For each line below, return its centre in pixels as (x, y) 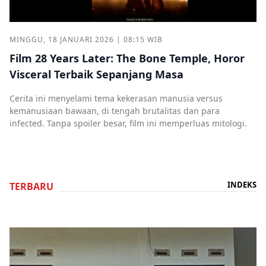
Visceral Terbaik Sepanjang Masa (96, 74)
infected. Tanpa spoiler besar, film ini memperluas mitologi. (128, 123)
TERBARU (31, 186)
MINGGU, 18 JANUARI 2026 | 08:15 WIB (86, 39)
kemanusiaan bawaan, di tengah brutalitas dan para (115, 110)
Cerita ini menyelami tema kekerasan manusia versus (116, 98)
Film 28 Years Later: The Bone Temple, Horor (127, 58)
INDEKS (242, 184)
